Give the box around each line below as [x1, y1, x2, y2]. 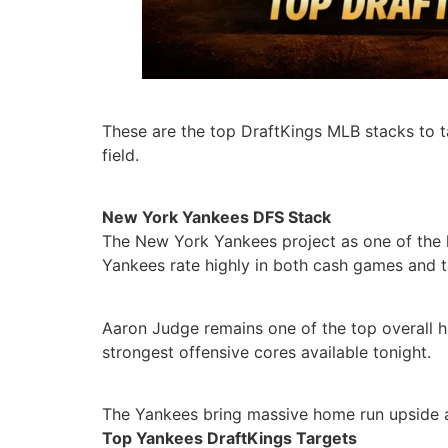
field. [102, 145, 139, 165]
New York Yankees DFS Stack [102, 207, 331, 228]
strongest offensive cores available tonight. [102, 341, 431, 362]
